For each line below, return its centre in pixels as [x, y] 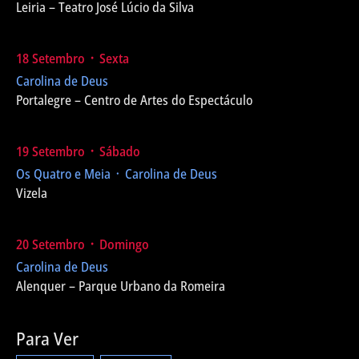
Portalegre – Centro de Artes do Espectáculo [134, 100]
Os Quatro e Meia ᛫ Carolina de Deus [117, 174]
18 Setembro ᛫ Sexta [73, 58]
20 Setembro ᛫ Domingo [83, 244]
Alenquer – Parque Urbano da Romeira [121, 286]
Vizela [32, 193]
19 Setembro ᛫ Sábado [78, 151]
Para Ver [47, 338]
